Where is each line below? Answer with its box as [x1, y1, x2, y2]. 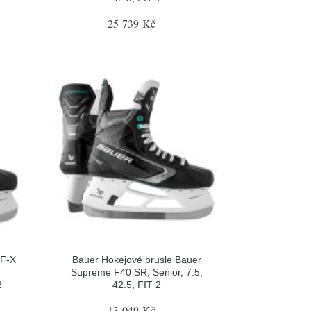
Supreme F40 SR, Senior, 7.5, [70, 266, 203, 278]
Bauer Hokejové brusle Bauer [72, 253, 201, 265]
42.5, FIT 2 [112, 278, 161, 290]
